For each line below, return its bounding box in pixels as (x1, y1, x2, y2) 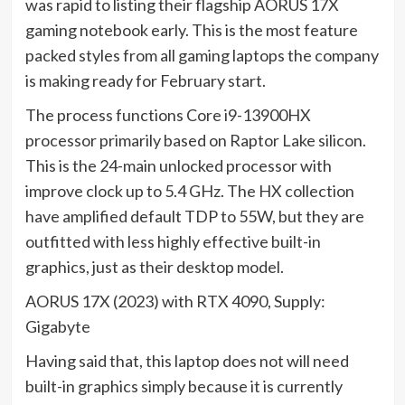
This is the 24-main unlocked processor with (24, 155, 332, 175)
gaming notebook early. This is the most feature (24, 20, 358, 40)
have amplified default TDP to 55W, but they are (24, 206, 364, 226)
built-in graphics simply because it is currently (24, 376, 343, 396)
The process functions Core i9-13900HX (24, 105, 311, 125)
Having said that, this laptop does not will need (24, 351, 349, 371)
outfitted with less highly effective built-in (24, 231, 321, 251)
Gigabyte (24, 316, 90, 336)
